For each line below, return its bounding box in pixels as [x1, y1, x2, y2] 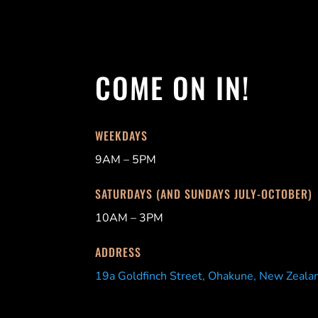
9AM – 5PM [95, 152, 157, 168]
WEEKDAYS [95, 127, 148, 145]
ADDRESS [95, 243, 142, 261]
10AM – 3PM [95, 210, 164, 226]
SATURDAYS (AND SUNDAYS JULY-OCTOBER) [95, 185, 313, 203]
